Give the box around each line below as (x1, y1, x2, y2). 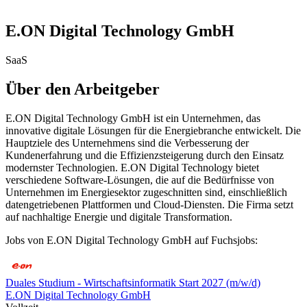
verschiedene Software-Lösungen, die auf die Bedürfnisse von (5, 173, 274, 186)
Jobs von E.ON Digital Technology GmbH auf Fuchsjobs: (5, 234, 258, 246)
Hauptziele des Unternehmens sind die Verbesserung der (5, 136, 249, 149)
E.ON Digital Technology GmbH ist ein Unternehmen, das (5, 112, 260, 124)
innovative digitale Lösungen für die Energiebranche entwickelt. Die (5, 124, 301, 136)
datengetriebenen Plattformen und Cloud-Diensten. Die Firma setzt (5, 198, 293, 210)
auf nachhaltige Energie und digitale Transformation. (5, 210, 232, 223)
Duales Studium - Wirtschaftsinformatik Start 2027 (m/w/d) (5, 276, 260, 288)
